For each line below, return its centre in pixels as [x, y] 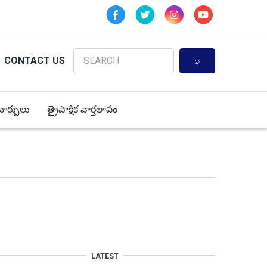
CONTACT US [34, 61]
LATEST [105, 256]
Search [87, 55]
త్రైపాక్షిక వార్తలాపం [82, 110]
